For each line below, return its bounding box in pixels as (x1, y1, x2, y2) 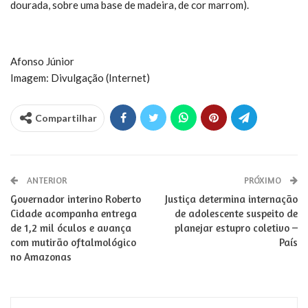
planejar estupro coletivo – (175, 221, 298, 234)
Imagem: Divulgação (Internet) (10, 71, 150, 84)
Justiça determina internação (165, 192, 298, 206)
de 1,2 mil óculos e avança (10, 221, 131, 234)
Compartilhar (35, 111, 97, 124)
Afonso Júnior (10, 54, 74, 67)
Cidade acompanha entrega (10, 206, 137, 220)
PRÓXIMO (244, 174, 283, 186)
